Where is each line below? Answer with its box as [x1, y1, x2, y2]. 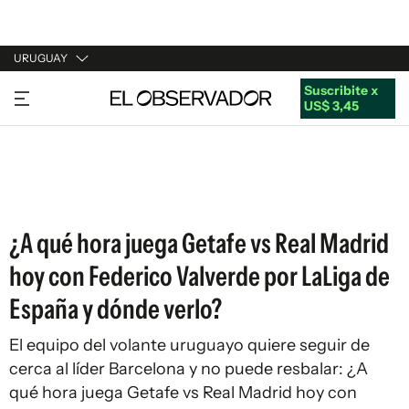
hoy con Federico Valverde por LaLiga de [9, 259, 390, 293]
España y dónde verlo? [9, 292, 222, 326]
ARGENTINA [14, 119, 89, 135]
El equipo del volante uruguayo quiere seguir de [9, 335, 370, 355]
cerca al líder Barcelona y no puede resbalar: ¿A [9, 359, 368, 379]
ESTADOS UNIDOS [14, 188, 126, 204]
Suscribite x [303, 81, 378, 99]
